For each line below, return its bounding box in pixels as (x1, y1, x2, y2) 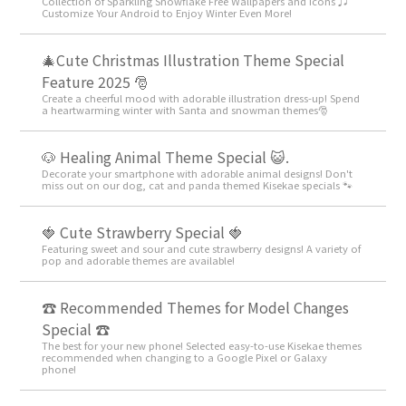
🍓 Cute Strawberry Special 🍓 (42, 220, 244, 243)
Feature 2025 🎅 (42, 70, 150, 92)
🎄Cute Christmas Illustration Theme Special (42, 48, 345, 71)
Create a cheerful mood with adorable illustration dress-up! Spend (42, 90, 361, 105)
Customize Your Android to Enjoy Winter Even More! (42, 5, 293, 20)
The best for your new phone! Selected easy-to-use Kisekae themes (42, 337, 362, 353)
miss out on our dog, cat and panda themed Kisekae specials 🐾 (42, 177, 353, 192)
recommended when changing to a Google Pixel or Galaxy (42, 349, 328, 364)
